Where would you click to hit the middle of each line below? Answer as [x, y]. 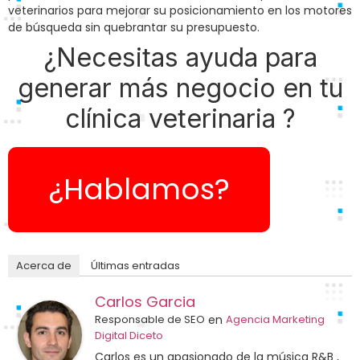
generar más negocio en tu [180, 88]
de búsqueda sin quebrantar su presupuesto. [134, 28]
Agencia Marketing [275, 320]
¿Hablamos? [139, 190]
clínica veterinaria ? [180, 119]
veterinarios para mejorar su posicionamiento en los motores [180, 11]
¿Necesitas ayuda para [180, 58]
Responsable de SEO [150, 320]
